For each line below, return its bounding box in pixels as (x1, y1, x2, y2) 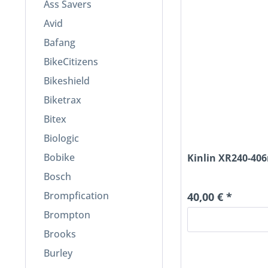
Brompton (44, 208, 90, 222)
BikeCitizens (44, 55, 98, 69)
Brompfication (44, 189, 109, 203)
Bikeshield (44, 74, 90, 88)
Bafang (44, 36, 75, 50)
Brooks (44, 227, 76, 241)
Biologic (44, 132, 79, 145)
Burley (44, 246, 72, 260)
